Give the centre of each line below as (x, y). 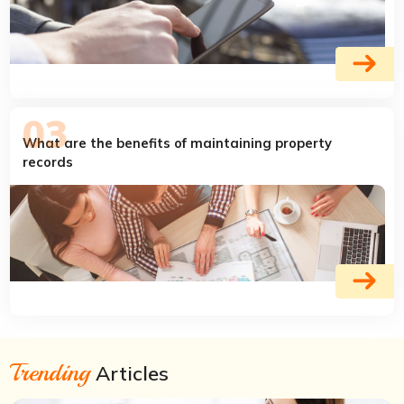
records (48, 161)
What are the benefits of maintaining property (178, 142)
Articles (130, 373)
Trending (50, 372)
